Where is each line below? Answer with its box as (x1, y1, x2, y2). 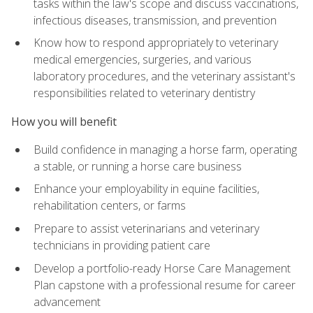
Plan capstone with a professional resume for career (34, 277, 296, 293)
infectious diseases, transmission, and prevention (34, 12, 277, 28)
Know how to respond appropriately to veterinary (34, 35, 278, 51)
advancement (34, 293, 101, 310)
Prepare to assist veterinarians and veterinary (34, 221, 259, 237)
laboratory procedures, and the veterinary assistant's (34, 68, 296, 85)
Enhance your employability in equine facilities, (34, 181, 259, 197)
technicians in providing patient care (34, 238, 210, 254)
